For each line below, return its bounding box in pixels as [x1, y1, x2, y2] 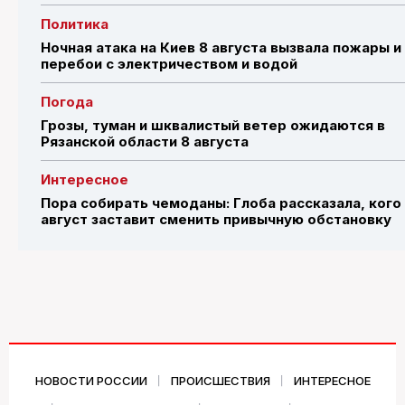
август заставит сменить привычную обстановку [41, 210, 391, 228]
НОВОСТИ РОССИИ [34, 372, 147, 388]
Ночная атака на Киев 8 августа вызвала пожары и [41, 38, 401, 56]
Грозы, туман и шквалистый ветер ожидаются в [41, 116, 385, 134]
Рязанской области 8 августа [41, 132, 249, 150]
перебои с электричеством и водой [41, 54, 301, 72]
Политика [41, 14, 108, 33]
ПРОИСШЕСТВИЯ [170, 372, 270, 388]
